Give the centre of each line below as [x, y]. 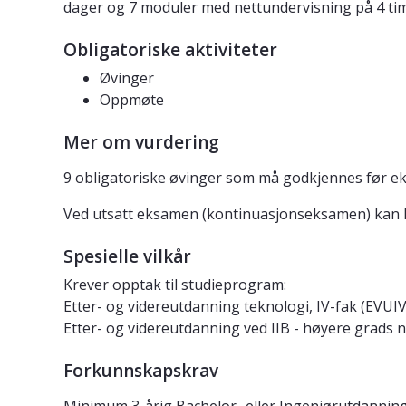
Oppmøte [132, 100]
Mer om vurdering [141, 143]
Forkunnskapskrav [141, 371]
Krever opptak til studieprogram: [175, 285]
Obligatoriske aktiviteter [170, 50]
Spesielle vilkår [127, 257]
